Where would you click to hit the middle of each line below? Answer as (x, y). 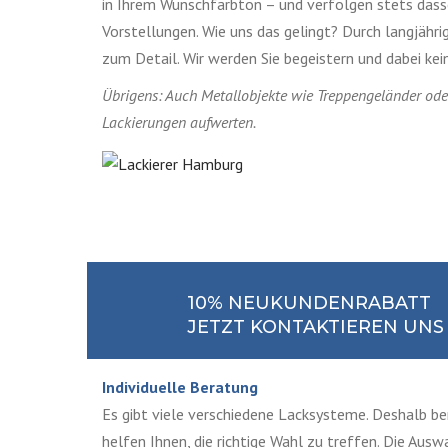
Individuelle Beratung (180, 386)
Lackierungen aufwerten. (179, 121)
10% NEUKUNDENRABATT (308, 302)
